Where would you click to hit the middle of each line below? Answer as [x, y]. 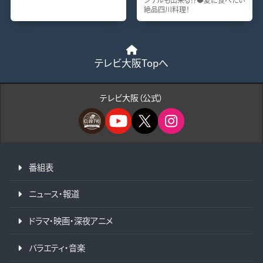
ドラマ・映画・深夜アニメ [70, 220]
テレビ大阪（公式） [131, 97]
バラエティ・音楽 [57, 247]
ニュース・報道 [54, 194]
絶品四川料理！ [166, 9]
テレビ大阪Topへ [131, 63]
